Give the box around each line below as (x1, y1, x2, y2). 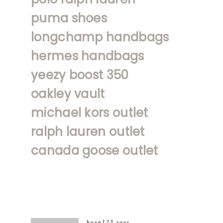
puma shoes (31, 9, 107, 26)
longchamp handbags (31, 28, 169, 45)
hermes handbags (31, 47, 144, 64)
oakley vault (31, 85, 105, 102)
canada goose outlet (31, 142, 158, 159)
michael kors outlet (31, 104, 148, 121)
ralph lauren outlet (31, 123, 145, 140)
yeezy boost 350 (31, 66, 129, 83)
